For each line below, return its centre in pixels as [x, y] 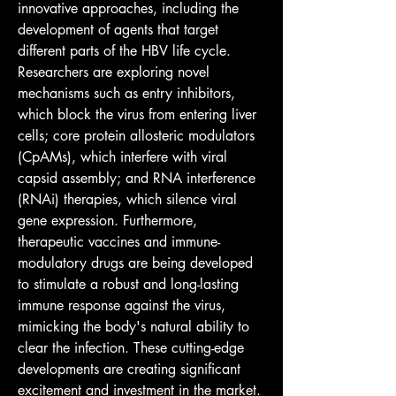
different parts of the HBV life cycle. [124, 51]
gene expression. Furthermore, [107, 221]
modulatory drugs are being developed [135, 263]
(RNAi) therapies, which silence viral [127, 199]
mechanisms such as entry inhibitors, [126, 93]
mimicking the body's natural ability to [133, 327]
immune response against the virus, [122, 305]
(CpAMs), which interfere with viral [122, 157]
